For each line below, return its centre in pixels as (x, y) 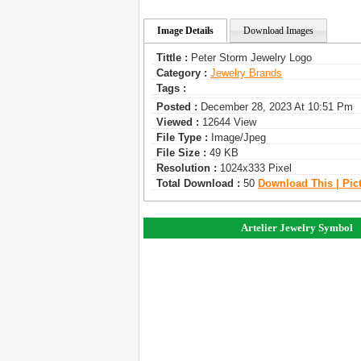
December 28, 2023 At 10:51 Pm (275, 107)
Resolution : (187, 168)
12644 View (228, 122)
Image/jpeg (237, 138)
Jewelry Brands (246, 73)
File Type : (182, 138)
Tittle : (172, 58)
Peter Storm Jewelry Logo (250, 58)
